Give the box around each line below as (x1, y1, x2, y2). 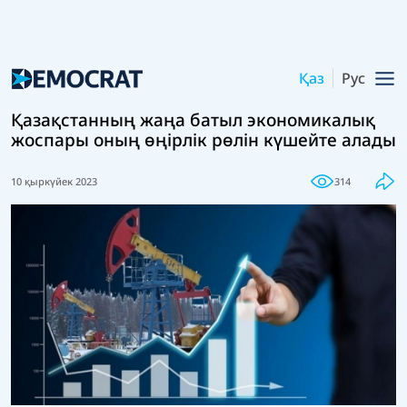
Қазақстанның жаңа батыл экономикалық (11, 108, 375, 133)
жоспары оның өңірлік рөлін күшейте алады (11, 128, 396, 153)
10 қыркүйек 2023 (11, 174, 97, 188)
